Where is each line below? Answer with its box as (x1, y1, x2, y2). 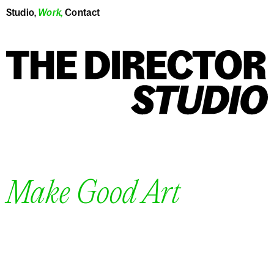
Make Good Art (6, 177, 180, 212)
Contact (65, 7, 100, 18)
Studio (6, 7, 34, 18)
